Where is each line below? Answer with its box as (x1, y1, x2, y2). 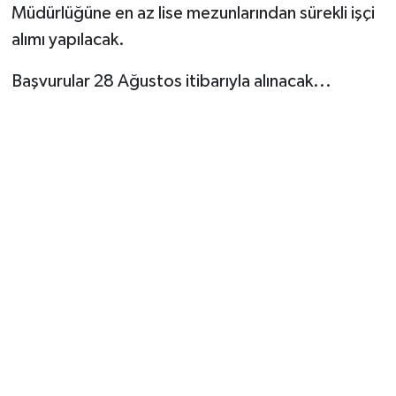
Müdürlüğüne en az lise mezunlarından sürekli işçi (11, 4, 375, 22)
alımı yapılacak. (11, 30, 125, 49)
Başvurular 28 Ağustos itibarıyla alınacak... (11, 72, 331, 90)
